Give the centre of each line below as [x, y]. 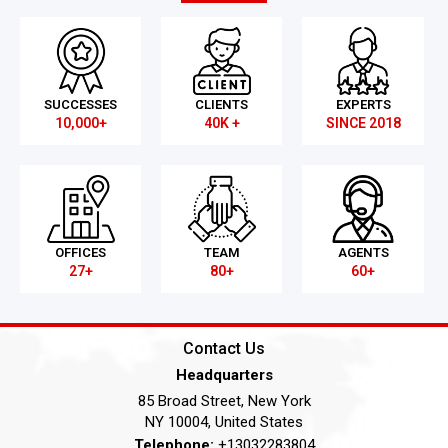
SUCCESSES [81, 104]
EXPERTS [363, 104]
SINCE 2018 [363, 122]
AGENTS [363, 252]
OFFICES [81, 252]
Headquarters [224, 374]
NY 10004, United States [224, 421]
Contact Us [224, 348]
